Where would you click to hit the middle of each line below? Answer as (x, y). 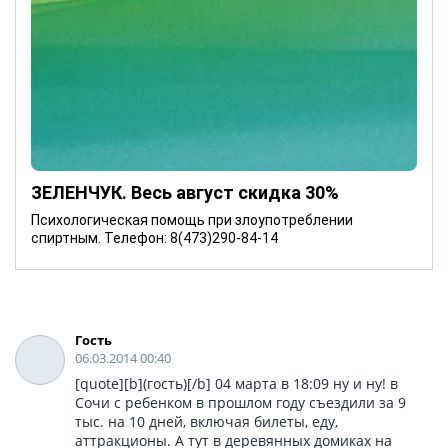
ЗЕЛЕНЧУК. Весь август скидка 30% (185, 192)
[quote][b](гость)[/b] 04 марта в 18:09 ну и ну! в (236, 383)
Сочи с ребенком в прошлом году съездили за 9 (240, 402)
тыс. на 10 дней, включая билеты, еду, (206, 421)
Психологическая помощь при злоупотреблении (192, 219)
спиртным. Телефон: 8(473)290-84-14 (154, 237)
